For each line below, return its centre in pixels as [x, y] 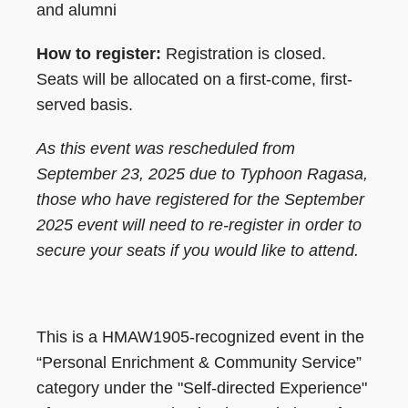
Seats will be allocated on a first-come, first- [194, 80]
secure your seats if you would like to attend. [198, 250]
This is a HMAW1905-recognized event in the [200, 337]
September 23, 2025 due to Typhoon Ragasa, [202, 173]
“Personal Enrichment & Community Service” [199, 363]
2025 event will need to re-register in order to [199, 224]
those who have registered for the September [200, 199]
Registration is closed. [244, 54]
